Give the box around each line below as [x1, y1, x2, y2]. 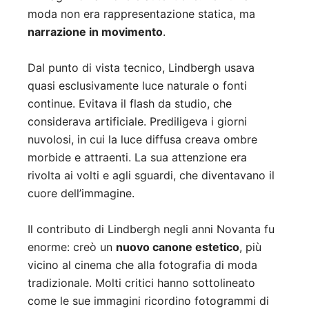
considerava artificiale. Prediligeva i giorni [28, 114, 247, 129]
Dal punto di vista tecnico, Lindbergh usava [28, 61, 255, 75]
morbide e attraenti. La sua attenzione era [28, 150, 247, 165]
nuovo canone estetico [116, 240, 239, 255]
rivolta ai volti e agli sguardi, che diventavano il [28, 168, 275, 183]
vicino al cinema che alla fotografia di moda [28, 258, 257, 272]
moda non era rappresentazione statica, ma [28, 7, 255, 21]
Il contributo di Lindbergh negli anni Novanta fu [28, 222, 275, 237]
